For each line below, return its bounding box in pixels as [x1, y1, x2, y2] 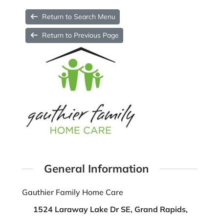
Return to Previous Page [42, 31, 119, 40]
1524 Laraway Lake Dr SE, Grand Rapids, [33, 204, 188, 215]
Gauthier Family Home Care [22, 187, 123, 197]
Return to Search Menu [42, 12, 116, 21]
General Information [44, 161, 149, 175]
